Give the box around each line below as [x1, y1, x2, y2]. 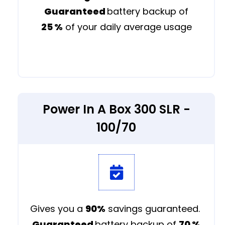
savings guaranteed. [105, 202, 202, 215]
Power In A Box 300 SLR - [42, 100, 190, 118]
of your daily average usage [62, 20, 192, 33]
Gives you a [30, 202, 85, 215]
